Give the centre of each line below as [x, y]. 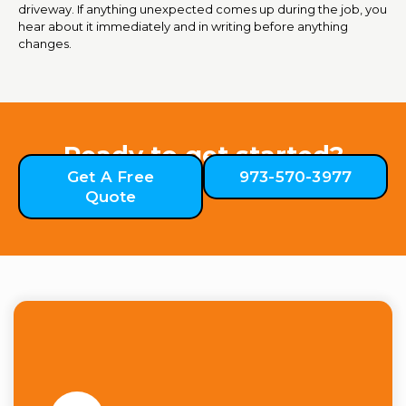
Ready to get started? [203, 155]
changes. [45, 43]
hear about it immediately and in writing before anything [183, 26]
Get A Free [111, 176]
